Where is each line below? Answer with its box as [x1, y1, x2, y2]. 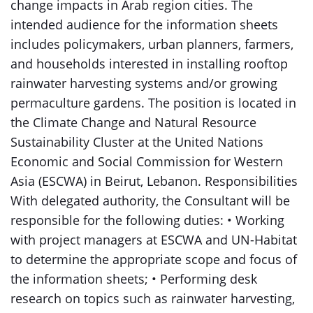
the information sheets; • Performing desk [10, 270, 257, 287]
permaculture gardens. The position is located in [10, 94, 296, 111]
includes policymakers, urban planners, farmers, [10, 36, 293, 52]
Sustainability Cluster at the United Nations [10, 133, 263, 150]
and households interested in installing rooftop [10, 55, 288, 72]
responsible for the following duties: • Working [10, 212, 284, 228]
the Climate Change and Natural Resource [10, 114, 256, 131]
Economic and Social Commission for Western [10, 153, 283, 170]
